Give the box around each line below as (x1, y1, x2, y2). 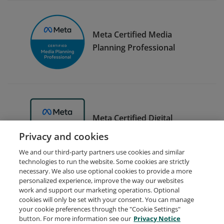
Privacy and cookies (19, 129, 109, 143)
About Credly (86, 209, 130, 218)
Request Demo (25, 209, 74, 218)
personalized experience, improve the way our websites (19, 176, 184, 185)
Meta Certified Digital (92, 112, 172, 123)
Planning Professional (92, 41, 175, 53)
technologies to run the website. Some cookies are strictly (19, 157, 190, 166)
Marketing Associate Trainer (92, 125, 199, 136)
